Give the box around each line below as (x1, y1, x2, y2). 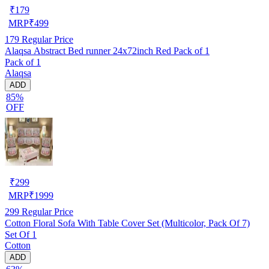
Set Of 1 (5, 229, 37, 240)
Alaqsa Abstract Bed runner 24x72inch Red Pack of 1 (5, 45, 210, 56)
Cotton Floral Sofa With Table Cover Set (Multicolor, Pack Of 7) (5, 217, 250, 228)
